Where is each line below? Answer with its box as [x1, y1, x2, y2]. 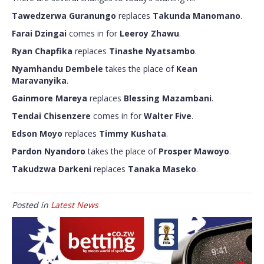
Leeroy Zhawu [120, 27, 179, 39]
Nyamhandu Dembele [12, 62, 103, 74]
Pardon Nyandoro [12, 145, 85, 157]
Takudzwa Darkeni [12, 163, 91, 174]
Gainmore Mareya [12, 92, 87, 104]
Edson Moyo [12, 127, 62, 139]
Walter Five [144, 110, 192, 121]
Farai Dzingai [12, 27, 67, 39]
